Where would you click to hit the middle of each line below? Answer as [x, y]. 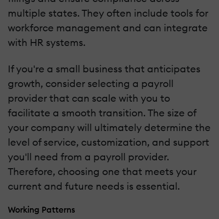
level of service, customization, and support [109, 142]
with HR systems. [47, 43]
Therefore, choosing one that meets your [102, 172]
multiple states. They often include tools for [108, 13]
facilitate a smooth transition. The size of [102, 113]
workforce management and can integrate [108, 28]
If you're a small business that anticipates [104, 69]
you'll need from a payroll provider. [88, 157]
